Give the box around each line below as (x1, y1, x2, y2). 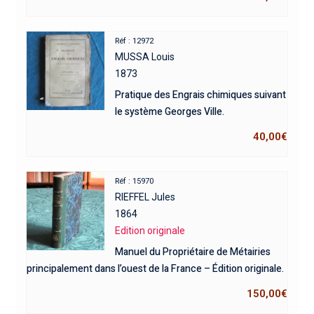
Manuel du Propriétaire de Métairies (115, 245, 271, 260)
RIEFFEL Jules (115, 191, 176, 203)
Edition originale (115, 225, 186, 237)
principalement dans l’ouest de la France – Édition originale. (26, 261, 284, 277)
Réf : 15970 (115, 177, 154, 186)
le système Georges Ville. (115, 104, 225, 120)
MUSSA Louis (115, 51, 175, 63)
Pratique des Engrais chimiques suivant (115, 88, 287, 103)
